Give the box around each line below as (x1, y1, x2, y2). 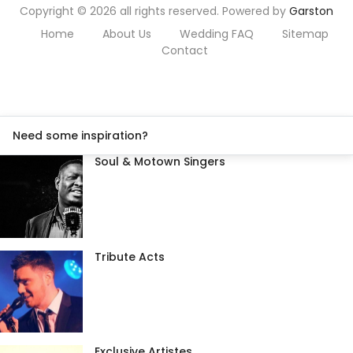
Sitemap (281, 26, 329, 42)
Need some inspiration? (13, 128, 148, 143)
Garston (289, 3, 333, 19)
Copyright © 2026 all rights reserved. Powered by (20, 3, 289, 19)
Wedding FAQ (179, 26, 254, 42)
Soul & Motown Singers (94, 154, 225, 169)
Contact (161, 43, 208, 58)
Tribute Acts (94, 248, 165, 265)
